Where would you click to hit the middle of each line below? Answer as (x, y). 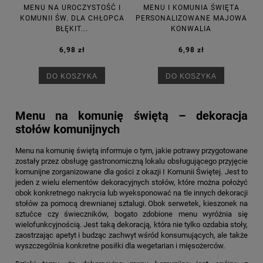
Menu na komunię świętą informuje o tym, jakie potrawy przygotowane (131, 150)
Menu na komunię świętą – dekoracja (131, 116)
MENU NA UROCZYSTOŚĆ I (72, 8)
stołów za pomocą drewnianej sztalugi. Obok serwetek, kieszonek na (131, 203)
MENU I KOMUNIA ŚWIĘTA (191, 8)
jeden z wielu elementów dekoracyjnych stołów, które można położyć (131, 182)
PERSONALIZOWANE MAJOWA (191, 18)
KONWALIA (191, 29)
